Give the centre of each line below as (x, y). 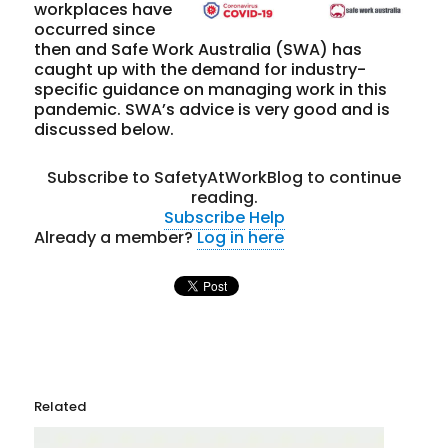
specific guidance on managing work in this (211, 89)
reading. (224, 197)
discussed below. (104, 129)
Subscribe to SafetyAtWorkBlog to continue (224, 177)
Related (60, 406)
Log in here (241, 237)
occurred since (95, 29)
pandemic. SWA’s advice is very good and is (212, 109)
